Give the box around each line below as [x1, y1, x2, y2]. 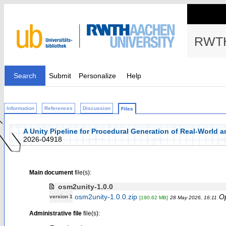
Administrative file [29, 210, 82, 216]
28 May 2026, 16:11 [169, 195, 217, 200]
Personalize [79, 72, 116, 80]
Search [14, 72, 36, 80]
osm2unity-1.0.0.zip [74, 193, 137, 201]
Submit [49, 72, 71, 80]
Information [7, 105, 34, 111]
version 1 [49, 194, 73, 199]
